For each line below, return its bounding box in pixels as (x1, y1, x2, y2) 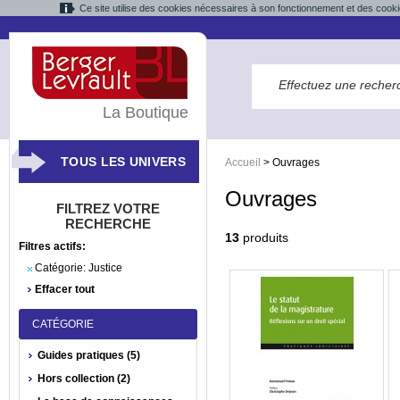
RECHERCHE (65, 216, 151, 231)
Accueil (225, 156, 261, 169)
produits (239, 230, 288, 245)
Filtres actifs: (19, 240, 86, 253)
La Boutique (103, 104, 188, 121)
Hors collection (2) (37, 372, 130, 385)
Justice (86, 262, 122, 274)
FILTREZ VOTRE (56, 201, 160, 216)
